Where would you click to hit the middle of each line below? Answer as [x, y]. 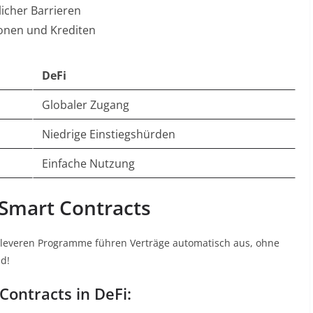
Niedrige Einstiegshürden [109, 134]
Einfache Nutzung [88, 163]
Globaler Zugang [86, 105]
